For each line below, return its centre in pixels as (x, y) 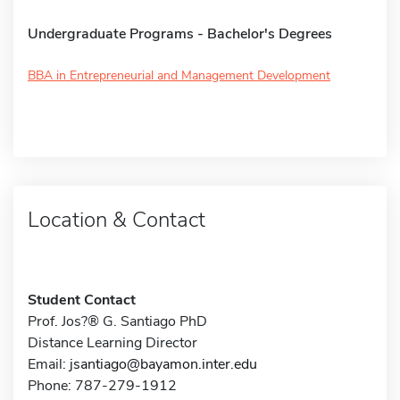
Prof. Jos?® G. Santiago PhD (117, 321)
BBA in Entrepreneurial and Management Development (179, 75)
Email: (49, 364)
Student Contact (82, 300)
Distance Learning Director (112, 342)
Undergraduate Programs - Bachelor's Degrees (180, 33)
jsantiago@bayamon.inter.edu (163, 364)
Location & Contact (117, 219)
